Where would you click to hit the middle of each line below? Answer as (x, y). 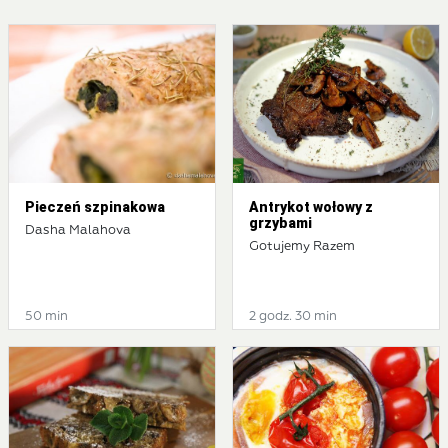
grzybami (280, 223)
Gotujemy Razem (302, 247)
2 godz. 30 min (293, 317)
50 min (46, 317)
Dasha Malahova (78, 231)
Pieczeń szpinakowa (95, 207)
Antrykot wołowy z (311, 207)
